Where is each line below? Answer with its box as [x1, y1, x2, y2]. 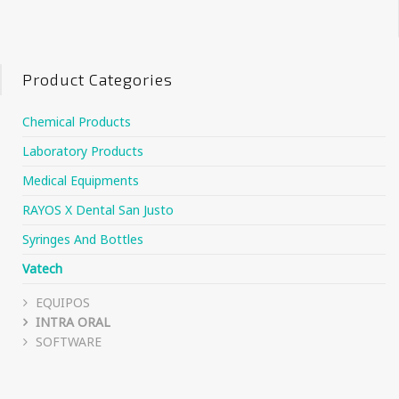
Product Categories [22, 69, 173, 90]
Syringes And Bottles [22, 231, 143, 248]
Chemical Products [22, 113, 131, 131]
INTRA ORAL [36, 313, 110, 331]
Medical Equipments [22, 172, 139, 190]
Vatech [22, 260, 62, 278]
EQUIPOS [36, 294, 90, 312]
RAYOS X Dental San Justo [22, 201, 174, 219]
